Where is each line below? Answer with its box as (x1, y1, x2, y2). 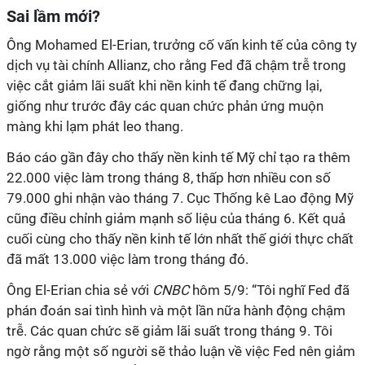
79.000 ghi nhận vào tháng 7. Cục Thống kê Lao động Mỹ (7, 190, 354, 206)
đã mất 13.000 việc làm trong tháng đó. (7, 251, 248, 267)
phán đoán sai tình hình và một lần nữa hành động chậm (7, 302, 345, 319)
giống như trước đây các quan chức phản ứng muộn (7, 98, 323, 114)
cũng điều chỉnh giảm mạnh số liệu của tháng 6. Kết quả (7, 210, 345, 226)
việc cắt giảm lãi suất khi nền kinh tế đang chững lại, (7, 77, 322, 94)
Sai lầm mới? (7, 7, 100, 26)
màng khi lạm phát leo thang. (7, 118, 183, 134)
